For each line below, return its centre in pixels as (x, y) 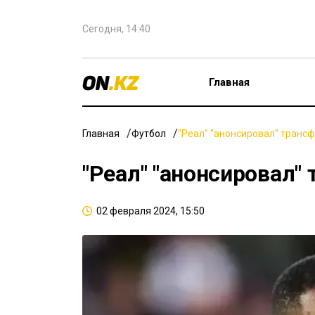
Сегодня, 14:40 (116, 29)
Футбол (149, 134)
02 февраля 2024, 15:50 (150, 211)
